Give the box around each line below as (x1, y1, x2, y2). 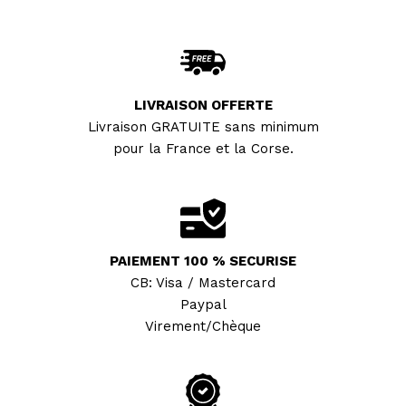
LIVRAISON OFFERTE (133, 97, 273, 113)
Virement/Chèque (145, 318, 261, 334)
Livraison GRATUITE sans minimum (87, 119, 319, 135)
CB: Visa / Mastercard (130, 275, 275, 291)
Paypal (179, 296, 227, 313)
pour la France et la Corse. (112, 140, 294, 157)
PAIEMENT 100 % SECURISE (110, 253, 296, 269)
